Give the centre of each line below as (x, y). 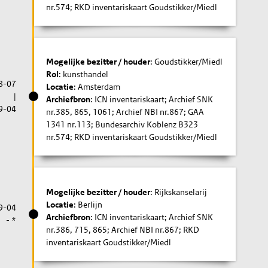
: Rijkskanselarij (179, 192)
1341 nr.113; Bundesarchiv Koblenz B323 (122, 124)
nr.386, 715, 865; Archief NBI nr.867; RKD (123, 229)
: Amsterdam (97, 87)
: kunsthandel (84, 74)
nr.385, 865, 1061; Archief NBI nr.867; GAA (125, 112)
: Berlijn (88, 204)
